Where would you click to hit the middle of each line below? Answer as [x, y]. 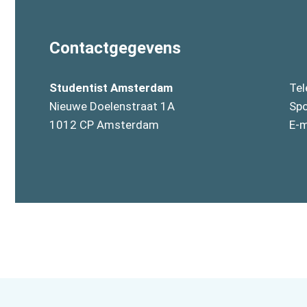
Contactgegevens [115, 48]
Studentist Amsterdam [111, 88]
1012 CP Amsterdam [104, 125]
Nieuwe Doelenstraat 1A [112, 106]
